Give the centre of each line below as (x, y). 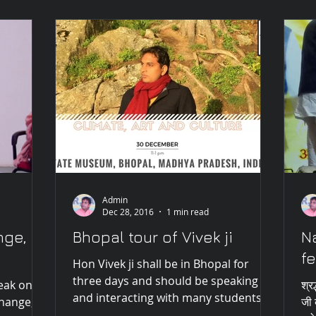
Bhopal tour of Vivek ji (153, 237)
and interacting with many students (167, 298)
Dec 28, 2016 (128, 212)
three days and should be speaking (165, 281)
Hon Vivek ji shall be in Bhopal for (161, 264)
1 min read (188, 212)
